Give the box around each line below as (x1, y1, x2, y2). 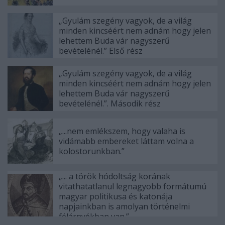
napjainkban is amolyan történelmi (59, 201, 190, 212)
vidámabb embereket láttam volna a (59, 136, 194, 147)
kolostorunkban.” (59, 146, 125, 157)
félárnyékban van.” (59, 211, 129, 222)
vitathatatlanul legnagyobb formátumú (59, 181, 206, 192)
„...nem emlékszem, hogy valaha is (59, 126, 185, 137)
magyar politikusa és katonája (59, 191, 172, 202)
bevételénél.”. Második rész (59, 98, 161, 109)
